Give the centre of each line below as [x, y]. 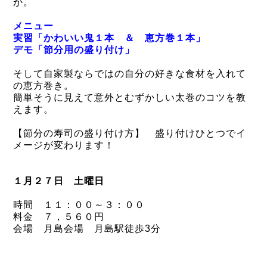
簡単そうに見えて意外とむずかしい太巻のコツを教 [130, 97]
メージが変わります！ [64, 145]
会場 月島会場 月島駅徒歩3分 [87, 228]
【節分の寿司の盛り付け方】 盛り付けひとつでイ [130, 133]
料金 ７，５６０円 [59, 216]
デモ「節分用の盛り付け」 [74, 49]
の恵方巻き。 [44, 85]
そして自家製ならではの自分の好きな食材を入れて [130, 73]
